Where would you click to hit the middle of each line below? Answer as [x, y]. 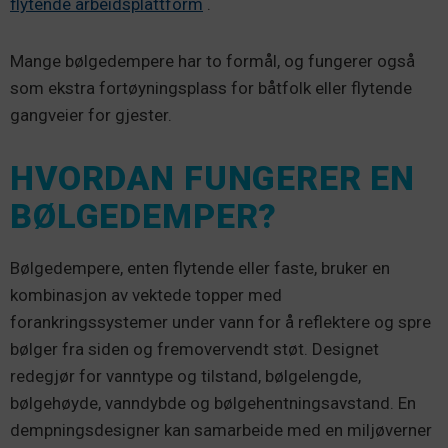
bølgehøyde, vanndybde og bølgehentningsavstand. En [213, 403]
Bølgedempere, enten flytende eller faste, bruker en [200, 268]
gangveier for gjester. [91, 115]
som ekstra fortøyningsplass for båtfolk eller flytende [211, 88]
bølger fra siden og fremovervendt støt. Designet [194, 349]
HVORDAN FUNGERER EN [213, 178]
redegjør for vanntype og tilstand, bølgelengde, [185, 376]
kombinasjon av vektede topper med [146, 295]
